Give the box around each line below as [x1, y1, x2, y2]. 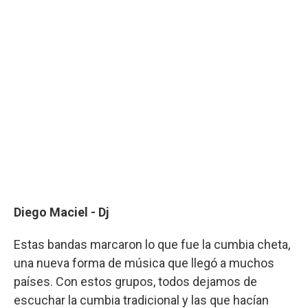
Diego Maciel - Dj [14, 204, 109, 219]
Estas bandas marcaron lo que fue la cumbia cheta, [14, 236, 290, 252]
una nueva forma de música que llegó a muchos [14, 255, 274, 270]
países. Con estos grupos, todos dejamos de [14, 274, 257, 289]
